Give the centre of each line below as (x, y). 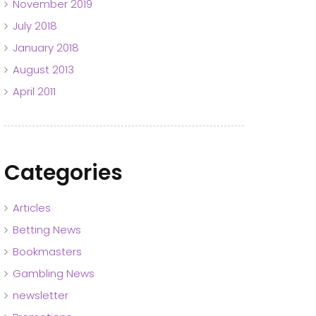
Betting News (47, 229)
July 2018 (35, 25)
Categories (63, 172)
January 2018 (46, 47)
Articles (32, 207)
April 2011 (34, 91)
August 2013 (43, 69)
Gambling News (54, 273)
